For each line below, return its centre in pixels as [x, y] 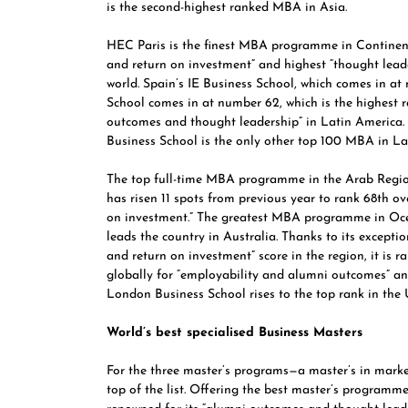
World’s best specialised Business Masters [237, 333]
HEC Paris [136, 46]
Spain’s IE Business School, [222, 84]
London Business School [178, 295]
